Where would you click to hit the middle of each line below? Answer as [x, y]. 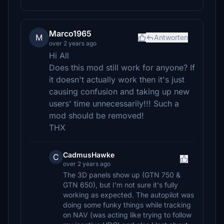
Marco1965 [70, 33]
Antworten [171, 37]
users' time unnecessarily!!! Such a [114, 103]
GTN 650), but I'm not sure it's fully [120, 185]
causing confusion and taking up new [119, 91]
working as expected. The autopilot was [128, 195]
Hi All [59, 55]
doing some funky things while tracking [127, 205]
